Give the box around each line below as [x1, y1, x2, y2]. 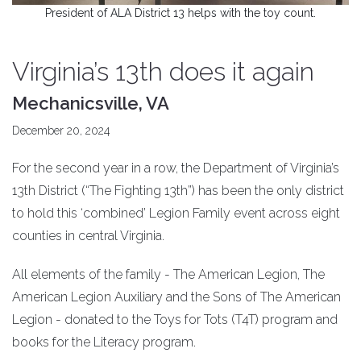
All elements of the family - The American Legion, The [12, 266, 325, 282]
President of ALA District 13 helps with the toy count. [45, 6, 316, 19]
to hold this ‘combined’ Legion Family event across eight [12, 205, 340, 221]
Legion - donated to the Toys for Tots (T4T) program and [12, 311, 338, 327]
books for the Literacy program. [12, 334, 196, 350]
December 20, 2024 [12, 123, 110, 137]
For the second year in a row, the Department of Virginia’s [12, 160, 339, 176]
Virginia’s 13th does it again [12, 56, 314, 86]
